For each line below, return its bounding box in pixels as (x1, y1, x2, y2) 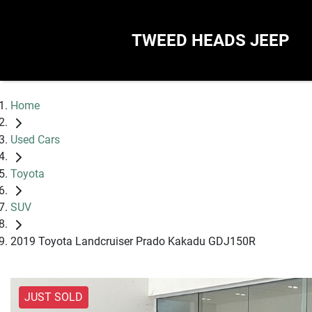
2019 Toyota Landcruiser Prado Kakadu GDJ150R (10, 235, 256, 249)
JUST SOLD (24, 290, 83, 304)
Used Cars (10, 132, 60, 146)
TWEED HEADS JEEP (132, 31, 289, 50)
